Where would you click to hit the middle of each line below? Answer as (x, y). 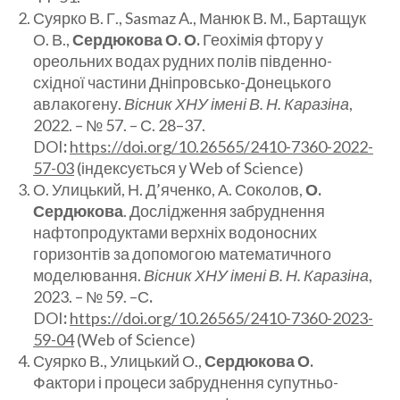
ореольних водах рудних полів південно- (183, 61)
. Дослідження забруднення (224, 211)
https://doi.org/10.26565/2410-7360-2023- (221, 318)
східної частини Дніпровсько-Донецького (182, 83)
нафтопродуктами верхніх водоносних (175, 233)
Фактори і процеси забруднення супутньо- (186, 383)
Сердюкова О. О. (136, 40)
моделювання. (88, 275)
